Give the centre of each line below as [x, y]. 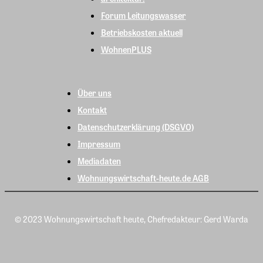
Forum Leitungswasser [143, 15]
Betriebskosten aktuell [141, 32]
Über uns [95, 92]
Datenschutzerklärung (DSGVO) [136, 127]
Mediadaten [99, 161]
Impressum [99, 144]
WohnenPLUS [126, 49]
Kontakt [92, 109]
